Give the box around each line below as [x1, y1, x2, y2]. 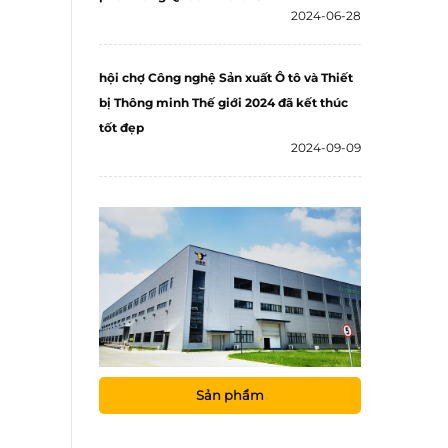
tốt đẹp [99, 120, 144, 135]
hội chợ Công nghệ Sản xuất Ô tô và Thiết [99, 70, 353, 85]
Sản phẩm [196, 387, 264, 404]
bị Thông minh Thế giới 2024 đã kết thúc [99, 95, 348, 110]
